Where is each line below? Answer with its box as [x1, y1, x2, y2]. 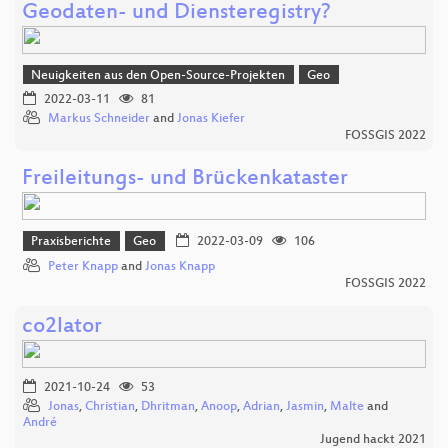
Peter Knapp [48, 259, 118, 274]
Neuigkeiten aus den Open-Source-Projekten [31, 68, 286, 83]
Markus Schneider [48, 112, 150, 127]
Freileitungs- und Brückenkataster [22, 167, 348, 193]
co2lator [22, 314, 102, 340]
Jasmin [286, 399, 324, 414]
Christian [85, 399, 135, 414]
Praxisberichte [31, 235, 112, 250]
